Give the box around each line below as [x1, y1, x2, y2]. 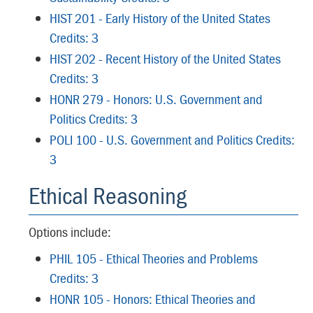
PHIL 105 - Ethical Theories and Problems [50, 249, 258, 267]
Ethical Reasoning [29, 180, 187, 210]
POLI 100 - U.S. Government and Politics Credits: [50, 131, 295, 148]
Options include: [29, 223, 111, 240]
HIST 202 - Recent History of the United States [50, 50, 281, 67]
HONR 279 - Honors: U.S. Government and [50, 90, 263, 108]
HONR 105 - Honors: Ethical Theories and [50, 290, 256, 307]
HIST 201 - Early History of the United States [50, 9, 270, 27]
